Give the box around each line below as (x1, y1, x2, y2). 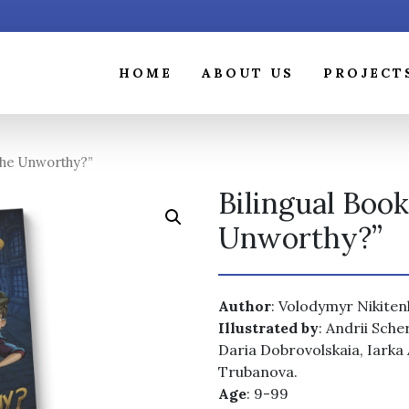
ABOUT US (202, 64, 294, 81)
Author (218, 296, 271, 315)
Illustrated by (218, 318, 319, 337)
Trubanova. (218, 362, 298, 381)
